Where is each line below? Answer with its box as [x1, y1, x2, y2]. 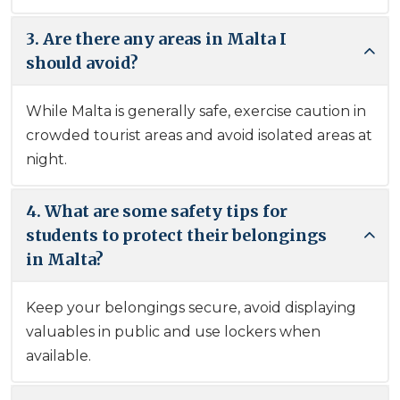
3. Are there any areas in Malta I [26, 28, 287, 49]
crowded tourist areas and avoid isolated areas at [26, 126, 372, 144]
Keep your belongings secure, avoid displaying [26, 298, 356, 316]
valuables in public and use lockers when [26, 322, 321, 340]
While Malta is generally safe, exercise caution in [26, 102, 366, 120]
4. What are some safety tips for [26, 200, 287, 221]
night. [26, 150, 71, 168]
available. [26, 346, 91, 364]
